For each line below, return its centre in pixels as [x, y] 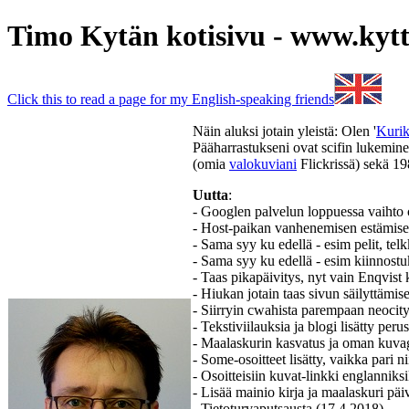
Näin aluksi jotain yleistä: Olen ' [284, 131]
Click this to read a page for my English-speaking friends [171, 99]
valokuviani [263, 163]
